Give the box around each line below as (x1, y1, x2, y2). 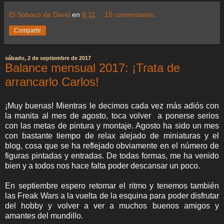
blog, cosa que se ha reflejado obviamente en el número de (5, 141, 219, 150)
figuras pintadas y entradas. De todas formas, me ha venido (5, 151, 219, 160)
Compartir (14, 27, 41, 34)
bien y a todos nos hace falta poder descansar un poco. (5, 161, 200, 170)
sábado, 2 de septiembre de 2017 (5, 55, 91, 61)
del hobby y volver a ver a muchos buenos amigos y (5, 201, 219, 210)
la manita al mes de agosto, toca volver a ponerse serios (5, 111, 219, 120)
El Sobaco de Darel (9, 10, 70, 19)
